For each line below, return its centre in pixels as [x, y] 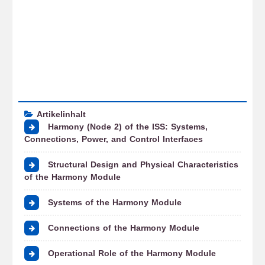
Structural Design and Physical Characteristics [143, 165]
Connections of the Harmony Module [124, 228]
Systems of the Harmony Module [115, 203]
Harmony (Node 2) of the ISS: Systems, [128, 127]
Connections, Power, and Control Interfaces [114, 139]
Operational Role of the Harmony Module [132, 253]
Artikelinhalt [61, 114]
